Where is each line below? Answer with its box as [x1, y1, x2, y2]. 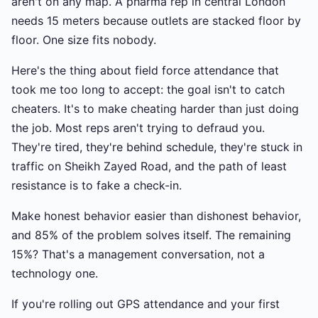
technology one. [11, 266, 98, 280]
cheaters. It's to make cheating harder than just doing [11, 102, 299, 116]
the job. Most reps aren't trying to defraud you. [11, 121, 265, 135]
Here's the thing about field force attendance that [11, 63, 279, 77]
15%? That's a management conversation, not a [11, 247, 265, 261]
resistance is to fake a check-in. [11, 178, 182, 192]
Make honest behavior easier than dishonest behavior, [11, 209, 301, 223]
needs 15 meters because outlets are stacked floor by [11, 13, 301, 28]
